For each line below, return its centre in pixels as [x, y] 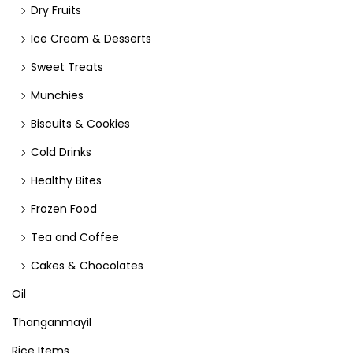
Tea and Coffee [75, 237]
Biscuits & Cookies [80, 124]
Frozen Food [64, 209]
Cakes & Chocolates [87, 266]
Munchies [57, 95]
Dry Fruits [56, 10]
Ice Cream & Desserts [91, 39]
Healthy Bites [66, 180]
